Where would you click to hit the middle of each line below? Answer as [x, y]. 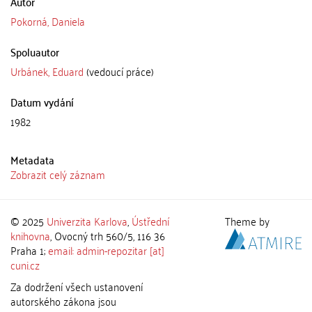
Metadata [32, 159]
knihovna [30, 235]
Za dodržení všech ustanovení [77, 286]
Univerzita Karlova [87, 221]
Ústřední [150, 221]
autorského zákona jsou [63, 301]
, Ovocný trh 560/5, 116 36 [108, 235]
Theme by [249, 221]
